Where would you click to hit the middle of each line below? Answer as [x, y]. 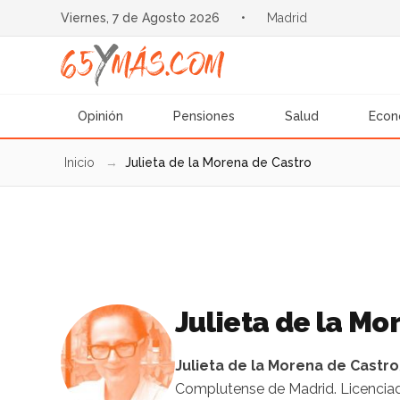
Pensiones [204, 116]
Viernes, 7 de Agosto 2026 [140, 18]
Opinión [101, 116]
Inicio [79, 162]
